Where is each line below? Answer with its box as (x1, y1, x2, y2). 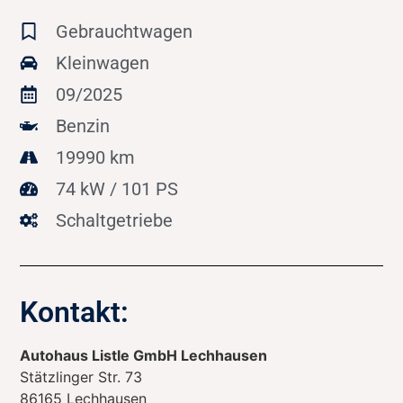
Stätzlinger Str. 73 (20, 367, 143, 386)
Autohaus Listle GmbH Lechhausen (20, 345, 268, 364)
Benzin (56, 114, 111, 137)
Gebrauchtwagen (56, 20, 193, 42)
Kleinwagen (56, 51, 150, 74)
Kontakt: (20, 294, 130, 329)
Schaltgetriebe (56, 209, 174, 231)
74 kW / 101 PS (56, 177, 179, 200)
